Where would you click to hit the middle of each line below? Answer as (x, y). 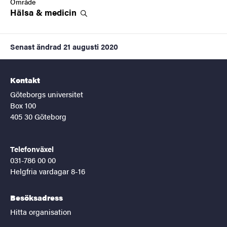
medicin (62, 12)
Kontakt (25, 80)
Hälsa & (27, 12)
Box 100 (23, 105)
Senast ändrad (36, 46)
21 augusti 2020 (91, 46)
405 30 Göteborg (38, 116)
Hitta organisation (41, 211)
